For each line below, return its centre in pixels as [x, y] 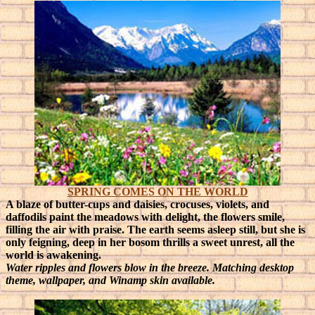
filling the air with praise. [66, 230]
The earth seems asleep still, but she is [216, 230]
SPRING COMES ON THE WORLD [157, 192]
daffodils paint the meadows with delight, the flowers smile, [145, 217]
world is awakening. [53, 255]
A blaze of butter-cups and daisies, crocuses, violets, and [137, 204]
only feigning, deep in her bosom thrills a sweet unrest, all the [150, 242]
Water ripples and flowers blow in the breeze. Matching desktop [150, 268]
